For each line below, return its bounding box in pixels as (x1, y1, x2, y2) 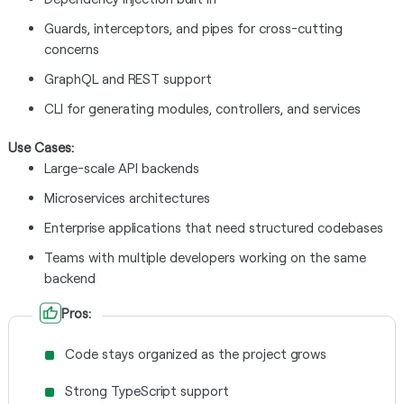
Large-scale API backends (43, 160, 199, 176)
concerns (43, 41, 99, 57)
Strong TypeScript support (64, 382, 229, 399)
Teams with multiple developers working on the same (43, 249, 366, 265)
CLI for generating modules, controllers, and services (43, 100, 361, 116)
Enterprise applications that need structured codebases (43, 219, 383, 235)
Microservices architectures (43, 189, 210, 206)
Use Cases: (7, 139, 74, 155)
